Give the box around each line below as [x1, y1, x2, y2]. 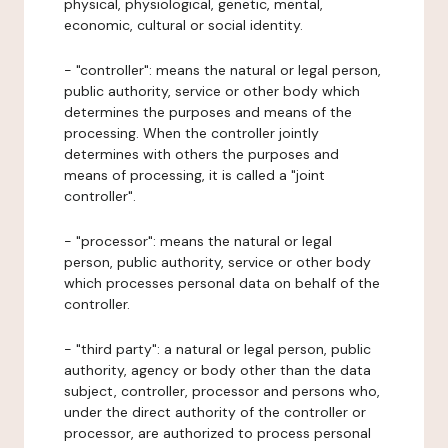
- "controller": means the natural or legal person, [64, 61, 381, 79]
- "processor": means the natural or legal [64, 232, 332, 250]
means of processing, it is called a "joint [64, 166, 325, 184]
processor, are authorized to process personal [64, 424, 371, 442]
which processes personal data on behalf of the [64, 274, 380, 292]
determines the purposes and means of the [64, 103, 352, 121]
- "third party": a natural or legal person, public [64, 340, 371, 358]
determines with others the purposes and [64, 145, 339, 163]
